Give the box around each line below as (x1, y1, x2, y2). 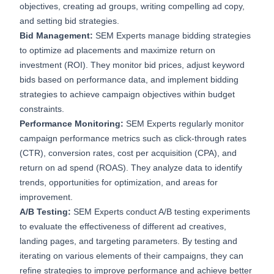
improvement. (20, 192, 73, 202)
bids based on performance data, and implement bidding (20, 75, 239, 85)
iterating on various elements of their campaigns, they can (20, 251, 243, 261)
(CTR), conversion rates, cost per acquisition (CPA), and (20, 148, 237, 158)
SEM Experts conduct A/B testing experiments (73, 207, 250, 217)
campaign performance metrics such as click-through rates (20, 133, 246, 144)
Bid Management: (20, 31, 93, 41)
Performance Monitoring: (20, 119, 126, 129)
